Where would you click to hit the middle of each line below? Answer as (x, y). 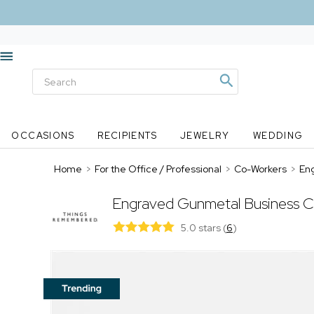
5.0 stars (202, 228)
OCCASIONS (43, 136)
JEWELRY (205, 136)
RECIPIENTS (128, 136)
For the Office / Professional (158, 169)
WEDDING (278, 136)
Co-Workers (260, 169)
